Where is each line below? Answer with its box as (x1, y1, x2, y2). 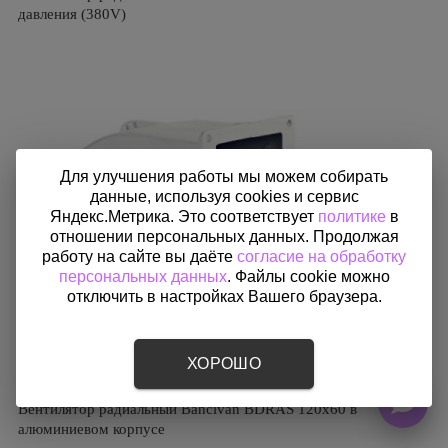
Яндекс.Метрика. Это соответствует (49, 208, 318, 225)
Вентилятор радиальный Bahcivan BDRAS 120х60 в (18, 401, 357, 417)
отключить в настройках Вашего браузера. (66, 288, 382, 305)
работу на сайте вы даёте (42, 248, 237, 265)
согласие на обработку (237, 248, 406, 265)
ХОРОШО (187, 355, 261, 372)
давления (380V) (18, 6, 126, 22)
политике (317, 208, 386, 225)
